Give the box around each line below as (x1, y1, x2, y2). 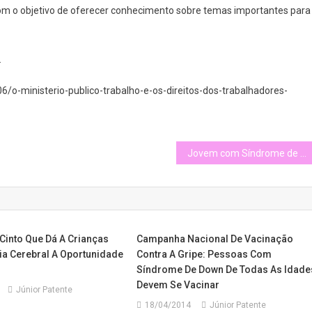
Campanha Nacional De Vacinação (136, 233, 294, 244)
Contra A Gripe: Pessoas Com (136, 248, 272, 260)
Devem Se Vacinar (136, 279, 220, 290)
